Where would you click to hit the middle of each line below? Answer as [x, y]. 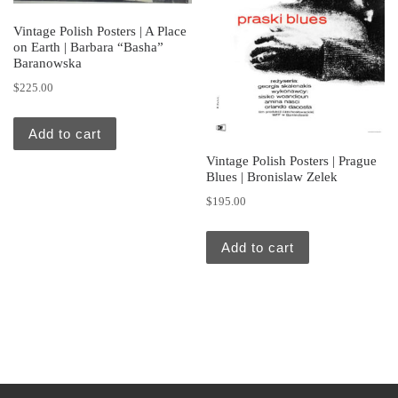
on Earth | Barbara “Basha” [88, 48]
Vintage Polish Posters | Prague [292, 161]
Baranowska [48, 64]
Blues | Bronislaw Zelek [272, 177]
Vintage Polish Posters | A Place [100, 32]
